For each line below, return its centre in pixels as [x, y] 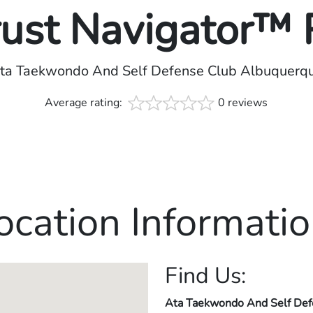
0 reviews [243, 103]
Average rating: [85, 103]
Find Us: [205, 276]
